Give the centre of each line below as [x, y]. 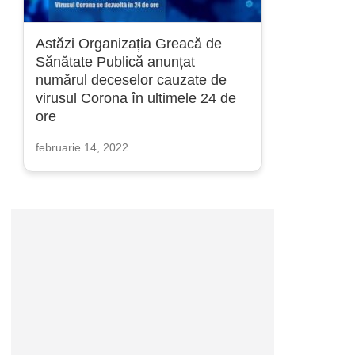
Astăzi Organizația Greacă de [129, 44]
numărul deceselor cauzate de [131, 80]
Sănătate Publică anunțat [115, 62]
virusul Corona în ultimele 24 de [136, 98]
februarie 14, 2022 [82, 147]
